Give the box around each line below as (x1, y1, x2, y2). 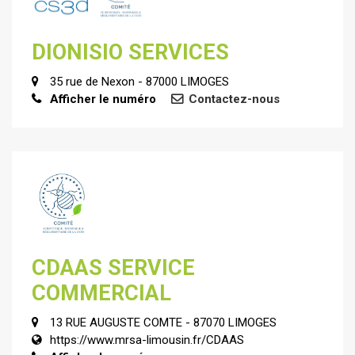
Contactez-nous (189, 92, 281, 107)
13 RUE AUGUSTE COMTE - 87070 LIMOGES (49, 315, 277, 330)
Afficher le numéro (49, 92, 156, 107)
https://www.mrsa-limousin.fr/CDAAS (49, 332, 244, 347)
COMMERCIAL (32, 280, 172, 306)
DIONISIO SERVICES (32, 40, 230, 66)
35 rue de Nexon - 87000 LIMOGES (49, 74, 229, 90)
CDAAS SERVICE (32, 254, 196, 281)
